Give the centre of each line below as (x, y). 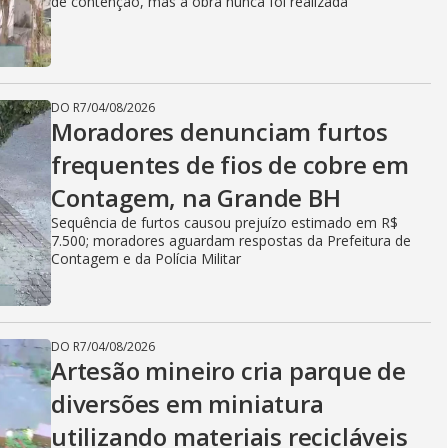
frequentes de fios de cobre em (230, 164)
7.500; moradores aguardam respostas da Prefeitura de (231, 240)
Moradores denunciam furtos (219, 131)
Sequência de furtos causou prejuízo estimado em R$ (224, 222)
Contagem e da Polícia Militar (146, 258)
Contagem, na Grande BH (196, 197)
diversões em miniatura (187, 403)
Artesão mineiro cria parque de (228, 370)
